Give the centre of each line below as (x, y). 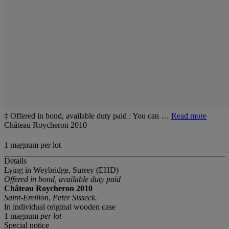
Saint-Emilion (26, 198)
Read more (189, 116)
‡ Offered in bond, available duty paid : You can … (88, 116)
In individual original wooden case (60, 207)
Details (15, 161)
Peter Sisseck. (75, 198)
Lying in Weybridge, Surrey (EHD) (61, 170)
